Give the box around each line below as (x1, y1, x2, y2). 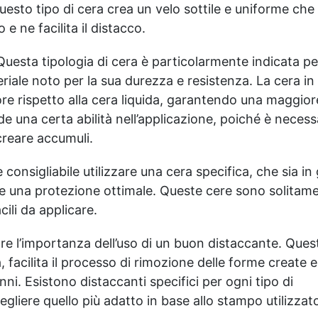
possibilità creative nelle (16, 15, 141, 28)
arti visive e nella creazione (8, 30, 149, 43)
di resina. (55, 45, 102, 58)
